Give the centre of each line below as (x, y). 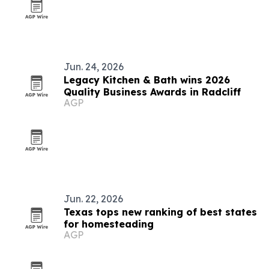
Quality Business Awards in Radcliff (152, 92)
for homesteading (109, 224)
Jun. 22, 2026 (93, 199)
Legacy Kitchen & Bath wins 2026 (147, 80)
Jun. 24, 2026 (94, 67)
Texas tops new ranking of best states (160, 212)
